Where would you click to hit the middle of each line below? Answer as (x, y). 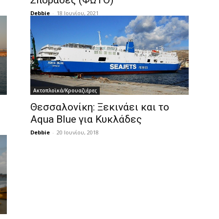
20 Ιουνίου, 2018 (78, 132)
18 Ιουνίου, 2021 (78, 13)
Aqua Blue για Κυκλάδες (86, 119)
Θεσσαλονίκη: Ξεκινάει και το (100, 107)
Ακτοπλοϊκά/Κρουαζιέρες (65, 90)
